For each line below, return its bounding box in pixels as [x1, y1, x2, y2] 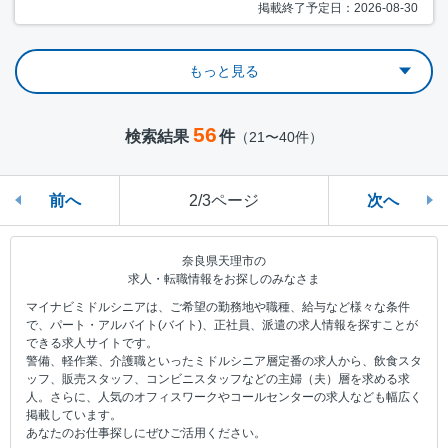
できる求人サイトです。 [26, 335, 158, 350]
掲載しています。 [26, 407, 122, 422]
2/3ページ [189, 191, 259, 209]
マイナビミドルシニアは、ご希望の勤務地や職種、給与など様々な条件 [26, 299, 410, 314]
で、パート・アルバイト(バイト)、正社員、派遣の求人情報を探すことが [26, 317, 418, 332]
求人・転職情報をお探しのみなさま [128, 271, 320, 286]
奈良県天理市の [182, 253, 266, 268]
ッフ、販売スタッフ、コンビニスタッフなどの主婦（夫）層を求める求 [26, 371, 410, 386]
